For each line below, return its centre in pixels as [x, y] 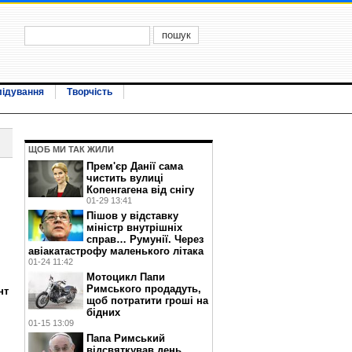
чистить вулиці [125, 178]
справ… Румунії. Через [145, 239]
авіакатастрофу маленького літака [116, 251]
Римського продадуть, [144, 289]
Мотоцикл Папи [126, 277]
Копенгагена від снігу [140, 190]
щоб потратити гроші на [147, 301]
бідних [103, 312]
